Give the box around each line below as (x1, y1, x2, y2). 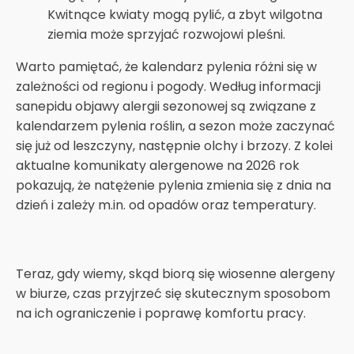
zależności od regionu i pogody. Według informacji (16, 77, 321, 96)
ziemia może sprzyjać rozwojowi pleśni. (47, 24, 285, 43)
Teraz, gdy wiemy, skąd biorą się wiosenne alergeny (16, 264, 335, 283)
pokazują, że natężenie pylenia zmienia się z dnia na (16, 175, 331, 194)
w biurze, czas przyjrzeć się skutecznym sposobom (16, 284, 330, 303)
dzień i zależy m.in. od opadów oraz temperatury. (16, 195, 316, 214)
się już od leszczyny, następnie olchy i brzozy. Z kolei (16, 136, 333, 155)
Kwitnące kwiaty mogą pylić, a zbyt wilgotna (47, 5, 322, 24)
